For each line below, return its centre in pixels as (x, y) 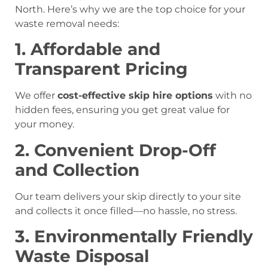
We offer (36, 96)
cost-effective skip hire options (135, 96)
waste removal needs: (67, 23)
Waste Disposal (82, 256)
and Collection (77, 170)
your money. (45, 124)
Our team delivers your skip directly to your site (128, 196)
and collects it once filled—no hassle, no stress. (126, 211)
